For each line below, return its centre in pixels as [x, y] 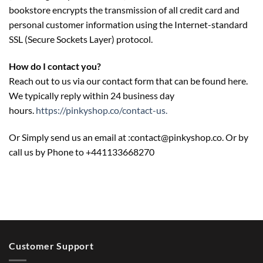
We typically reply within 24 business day [92, 95]
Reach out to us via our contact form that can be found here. [128, 80]
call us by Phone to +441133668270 [82, 151]
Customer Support [51, 246]
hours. [22, 110]
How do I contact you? [55, 66]
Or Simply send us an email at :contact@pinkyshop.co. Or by [129, 137]
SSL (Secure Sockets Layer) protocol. [81, 39]
